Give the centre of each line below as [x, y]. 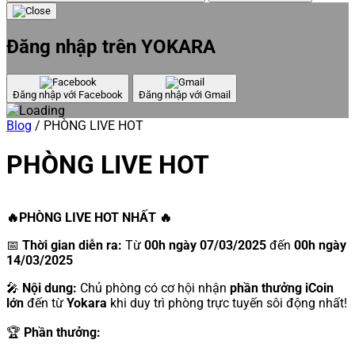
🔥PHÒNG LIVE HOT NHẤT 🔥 [89, 217]
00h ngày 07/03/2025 [205, 245]
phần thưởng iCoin [282, 288]
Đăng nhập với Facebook [68, 95]
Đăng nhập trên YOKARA [111, 47]
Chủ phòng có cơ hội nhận [153, 288]
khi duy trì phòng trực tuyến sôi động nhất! [227, 303]
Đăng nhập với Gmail [185, 95]
